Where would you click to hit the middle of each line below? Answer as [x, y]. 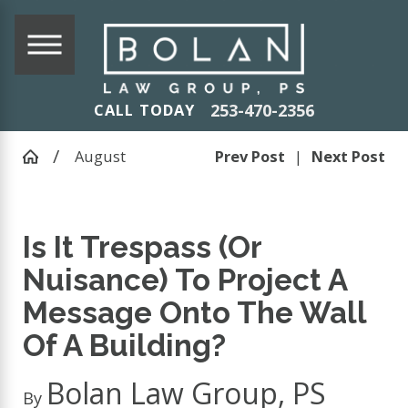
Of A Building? [125, 345]
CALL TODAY [145, 110]
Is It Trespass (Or [143, 247]
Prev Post [250, 156]
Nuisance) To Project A [185, 280]
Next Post [348, 156]
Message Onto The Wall [195, 312]
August [100, 156]
